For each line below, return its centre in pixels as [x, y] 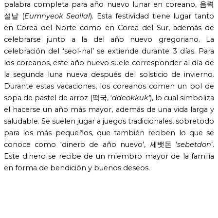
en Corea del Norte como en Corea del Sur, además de [109, 28]
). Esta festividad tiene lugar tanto [152, 16]
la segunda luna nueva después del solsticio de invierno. [109, 75]
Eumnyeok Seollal [57, 16]
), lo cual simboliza [182, 98]
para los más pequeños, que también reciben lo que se [109, 133]
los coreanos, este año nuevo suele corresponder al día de [109, 63]
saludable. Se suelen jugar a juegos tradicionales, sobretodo [109, 121]
